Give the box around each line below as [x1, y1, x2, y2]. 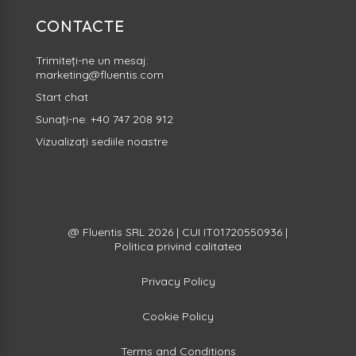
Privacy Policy [141, 273, 215, 288]
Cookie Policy [142, 308, 214, 323]
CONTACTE [35, 16, 125, 37]
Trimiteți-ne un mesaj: [35, 53, 149, 68]
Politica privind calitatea [114, 238, 242, 253]
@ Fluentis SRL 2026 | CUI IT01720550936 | [68, 224, 288, 239]
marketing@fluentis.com [35, 68, 164, 83]
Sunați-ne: [35, 112, 91, 127]
